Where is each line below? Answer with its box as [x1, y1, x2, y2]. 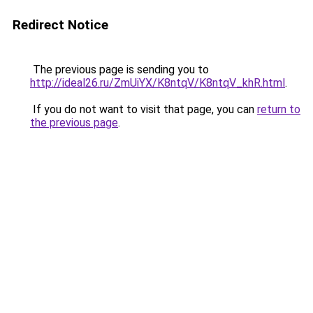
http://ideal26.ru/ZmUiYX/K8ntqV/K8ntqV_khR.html [30, 76, 285, 89]
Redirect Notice [13, 17, 108, 33]
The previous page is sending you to [30, 63, 209, 76]
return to [257, 103, 300, 116]
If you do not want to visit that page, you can [30, 103, 257, 116]
